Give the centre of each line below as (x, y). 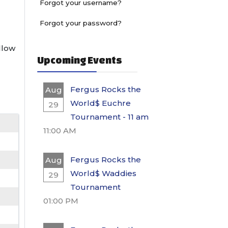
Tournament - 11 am (110, 117)
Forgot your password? (81, 23)
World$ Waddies (104, 173)
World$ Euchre (101, 103)
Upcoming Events (80, 60)
